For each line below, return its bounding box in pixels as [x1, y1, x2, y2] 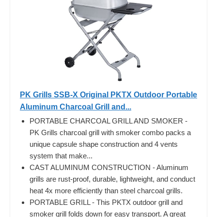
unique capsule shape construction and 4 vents [30, 139, 178, 148]
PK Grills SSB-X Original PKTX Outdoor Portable [20, 90, 197, 99]
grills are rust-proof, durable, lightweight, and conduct [30, 174, 195, 183]
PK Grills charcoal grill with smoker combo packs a [30, 128, 191, 137]
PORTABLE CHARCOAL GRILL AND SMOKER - [30, 116, 187, 125]
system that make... [30, 151, 93, 160]
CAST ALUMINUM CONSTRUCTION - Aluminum [30, 163, 188, 171]
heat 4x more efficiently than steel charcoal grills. [30, 186, 183, 195]
